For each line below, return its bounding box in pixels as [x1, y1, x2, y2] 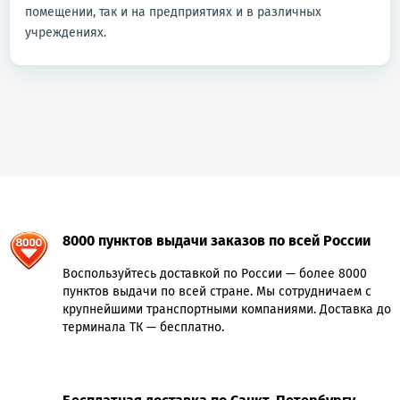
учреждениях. [25, 25, 106, 40]
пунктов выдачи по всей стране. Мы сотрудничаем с [62, 284, 371, 299]
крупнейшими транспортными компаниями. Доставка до [62, 302, 391, 317]
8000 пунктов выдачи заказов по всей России [62, 232, 371, 249]
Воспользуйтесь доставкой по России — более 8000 [62, 266, 367, 281]
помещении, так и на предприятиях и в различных [25, 4, 321, 20]
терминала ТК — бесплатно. [62, 320, 224, 335]
